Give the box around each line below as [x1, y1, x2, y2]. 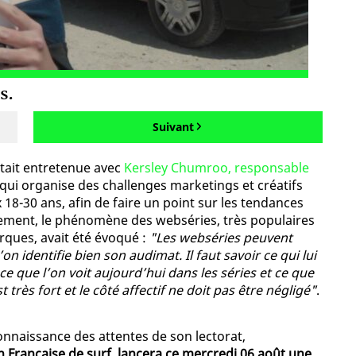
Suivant [152, 119, 194, 135]
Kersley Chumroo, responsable [124, 159, 309, 177]
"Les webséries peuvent [149, 229, 292, 247]
